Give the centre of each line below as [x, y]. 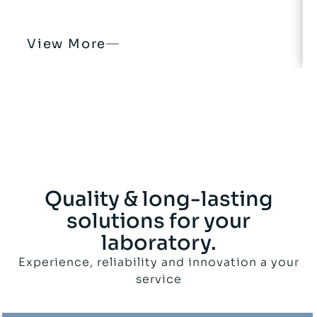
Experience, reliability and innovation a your [158, 263]
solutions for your [158, 221]
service [158, 279]
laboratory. [158, 243]
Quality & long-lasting [158, 199]
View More [67, 44]
